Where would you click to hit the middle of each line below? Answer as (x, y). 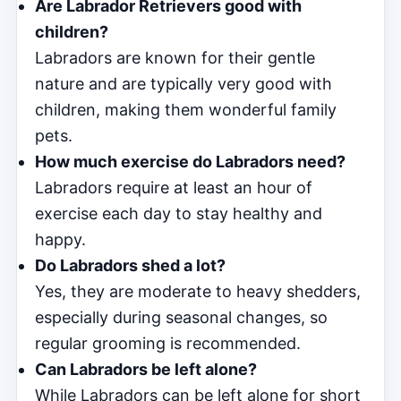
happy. (60, 239)
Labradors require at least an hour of (174, 187)
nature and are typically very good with (183, 83)
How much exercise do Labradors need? (190, 161)
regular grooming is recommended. (168, 343)
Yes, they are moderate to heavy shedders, (198, 291)
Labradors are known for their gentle (175, 57)
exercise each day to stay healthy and (179, 213)
